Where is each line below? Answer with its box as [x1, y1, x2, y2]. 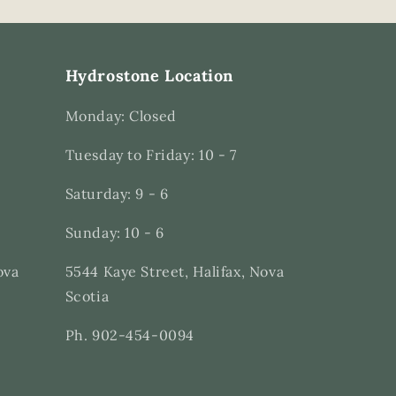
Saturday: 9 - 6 [65, 185, 169, 202]
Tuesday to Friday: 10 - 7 [65, 146, 237, 164]
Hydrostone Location [65, 65, 233, 86]
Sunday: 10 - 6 [65, 224, 164, 241]
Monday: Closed [65, 107, 177, 125]
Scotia [65, 287, 110, 305]
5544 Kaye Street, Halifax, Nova [65, 263, 285, 280]
